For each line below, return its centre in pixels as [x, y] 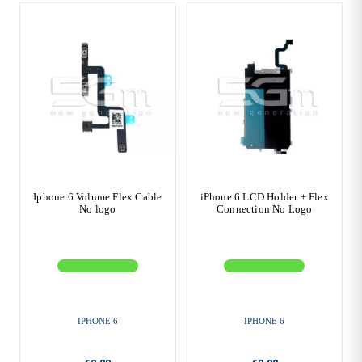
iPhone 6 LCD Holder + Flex [264, 196]
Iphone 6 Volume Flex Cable [98, 196]
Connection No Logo [264, 208]
